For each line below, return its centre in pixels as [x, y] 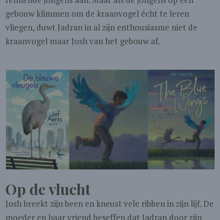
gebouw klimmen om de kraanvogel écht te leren [97, 14]
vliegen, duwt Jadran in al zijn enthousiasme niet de [102, 27]
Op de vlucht [48, 189]
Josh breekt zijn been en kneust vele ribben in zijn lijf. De [110, 204]
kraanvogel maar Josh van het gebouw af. [83, 41]
